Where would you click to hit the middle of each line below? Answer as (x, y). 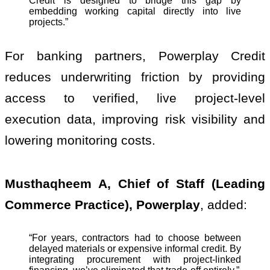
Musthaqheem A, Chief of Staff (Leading (135, 184)
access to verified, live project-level (135, 98)
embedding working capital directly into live (135, 11)
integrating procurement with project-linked (135, 259)
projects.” (49, 22)
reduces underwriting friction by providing (135, 77)
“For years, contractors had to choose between (135, 237)
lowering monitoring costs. (80, 140)
